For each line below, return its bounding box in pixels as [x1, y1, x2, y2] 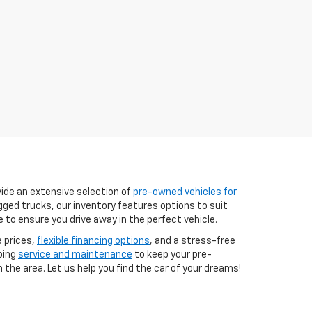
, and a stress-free [150, 236, 235, 246]
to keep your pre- [132, 250, 212, 260]
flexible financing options [37, 236, 150, 246]
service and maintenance [18, 250, 132, 260]
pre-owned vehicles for [133, 187, 237, 197]
